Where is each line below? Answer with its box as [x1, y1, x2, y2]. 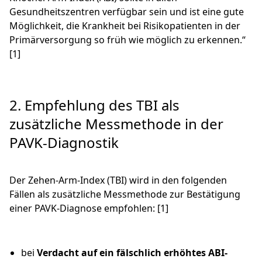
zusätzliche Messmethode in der [9, 114, 223, 134]
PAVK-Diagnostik [9, 133, 119, 153]
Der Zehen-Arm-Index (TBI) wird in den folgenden [9, 174, 227, 187]
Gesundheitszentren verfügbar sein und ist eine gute [9, 5, 244, 19]
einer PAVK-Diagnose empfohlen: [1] [9, 202, 168, 215]
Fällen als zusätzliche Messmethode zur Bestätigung [9, 188, 240, 201]
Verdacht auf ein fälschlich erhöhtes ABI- [37, 246, 227, 260]
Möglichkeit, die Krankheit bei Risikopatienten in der [9, 19, 240, 33]
